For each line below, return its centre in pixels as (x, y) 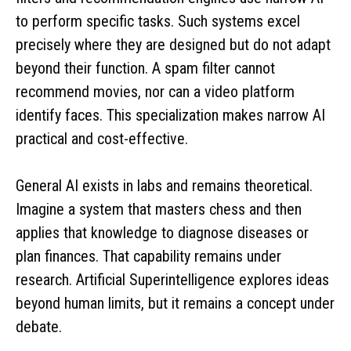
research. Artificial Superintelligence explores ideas (172, 279)
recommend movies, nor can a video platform (155, 91)
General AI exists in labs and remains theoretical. (164, 185)
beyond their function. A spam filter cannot (145, 68)
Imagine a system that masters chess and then (159, 209)
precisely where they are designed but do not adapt (173, 44)
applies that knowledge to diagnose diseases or (162, 232)
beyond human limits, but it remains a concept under (175, 303)
